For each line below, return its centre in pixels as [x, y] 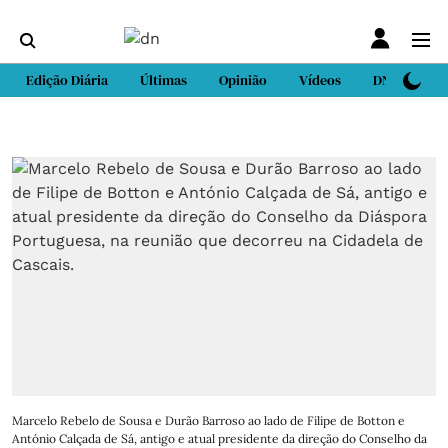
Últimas [163, 80]
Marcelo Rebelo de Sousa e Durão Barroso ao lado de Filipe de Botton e [208, 420]
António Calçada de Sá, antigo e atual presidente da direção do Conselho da [219, 438]
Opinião [243, 80]
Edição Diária [67, 80]
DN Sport [400, 80]
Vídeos [320, 80]
